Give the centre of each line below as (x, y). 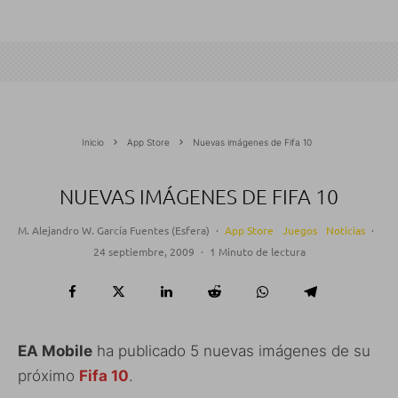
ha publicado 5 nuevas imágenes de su (231, 351)
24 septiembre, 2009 (143, 252)
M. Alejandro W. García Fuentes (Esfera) (114, 231)
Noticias (346, 231)
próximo (48, 376)
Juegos (300, 231)
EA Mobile (55, 351)
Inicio (93, 143)
